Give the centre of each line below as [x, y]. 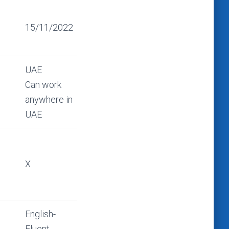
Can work [43, 85]
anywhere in [49, 99]
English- [40, 214]
